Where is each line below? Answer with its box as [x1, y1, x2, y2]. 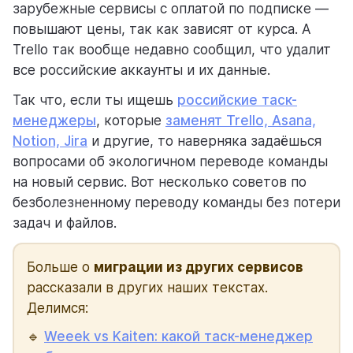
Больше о [27, 259, 94, 276]
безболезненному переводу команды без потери [13, 195, 340, 211]
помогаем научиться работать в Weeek [25, 61, 262, 77]
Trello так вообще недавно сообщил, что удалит [13, 42, 331, 58]
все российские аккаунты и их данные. [13, 62, 270, 79]
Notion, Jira [13, 133, 87, 150]
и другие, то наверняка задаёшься [87, 133, 321, 150]
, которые [96, 113, 165, 129]
